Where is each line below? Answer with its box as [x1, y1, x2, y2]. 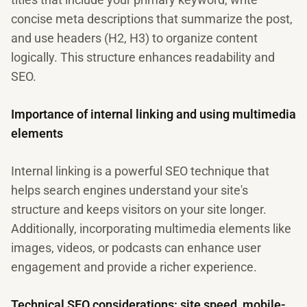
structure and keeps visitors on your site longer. [11, 202, 267, 217]
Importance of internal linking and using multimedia [11, 107, 296, 121]
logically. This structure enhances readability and [11, 50, 275, 64]
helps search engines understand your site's [11, 183, 248, 197]
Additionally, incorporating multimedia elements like [11, 221, 291, 236]
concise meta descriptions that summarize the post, [11, 12, 293, 26]
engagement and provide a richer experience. [11, 260, 257, 274]
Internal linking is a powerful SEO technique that [11, 164, 269, 178]
